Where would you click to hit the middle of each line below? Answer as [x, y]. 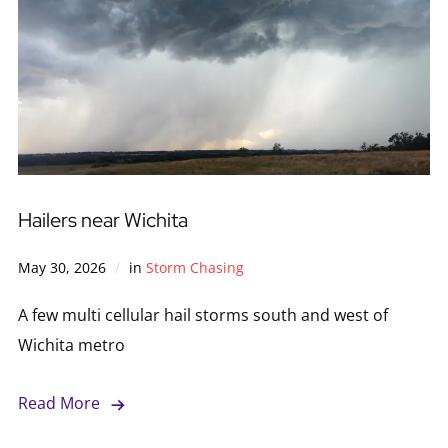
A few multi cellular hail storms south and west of [202, 315]
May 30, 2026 [61, 268]
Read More [58, 403]
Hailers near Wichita [102, 220]
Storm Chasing [194, 268]
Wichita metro [71, 345]
